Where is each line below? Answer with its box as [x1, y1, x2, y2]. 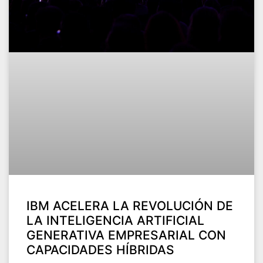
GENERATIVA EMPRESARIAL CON [26, 227, 226, 242]
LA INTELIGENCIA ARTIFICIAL [26, 213, 204, 228]
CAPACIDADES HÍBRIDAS [26, 242, 174, 257]
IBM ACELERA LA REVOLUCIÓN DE [26, 198, 233, 213]
